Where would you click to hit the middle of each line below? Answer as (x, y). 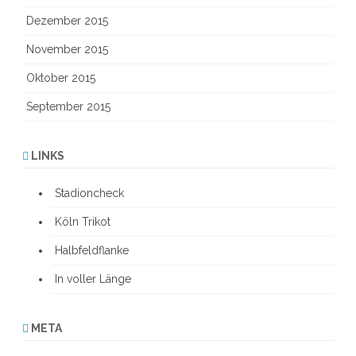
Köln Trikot (83, 222)
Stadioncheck (89, 193)
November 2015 (67, 49)
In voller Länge (93, 279)
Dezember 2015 (67, 21)
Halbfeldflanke (92, 250)
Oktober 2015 (61, 78)
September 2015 (68, 106)
